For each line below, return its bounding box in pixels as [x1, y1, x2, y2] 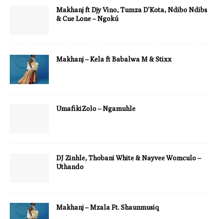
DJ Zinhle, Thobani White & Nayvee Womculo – [56, 154, 201, 162]
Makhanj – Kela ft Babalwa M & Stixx [56, 55, 172, 63]
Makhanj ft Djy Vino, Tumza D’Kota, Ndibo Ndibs [56, 6, 207, 14]
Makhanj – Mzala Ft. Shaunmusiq [56, 203, 159, 211]
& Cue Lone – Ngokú [56, 15, 118, 22]
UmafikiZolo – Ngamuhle [56, 105, 135, 112]
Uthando [56, 163, 84, 171]
